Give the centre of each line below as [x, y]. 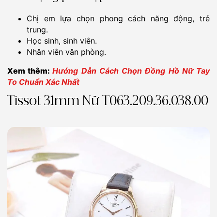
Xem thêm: [30, 71]
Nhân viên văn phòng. [66, 52]
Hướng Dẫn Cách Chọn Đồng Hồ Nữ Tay [131, 71]
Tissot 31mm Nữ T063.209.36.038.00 [108, 102]
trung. [37, 30]
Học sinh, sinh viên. [62, 41]
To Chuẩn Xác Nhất [43, 82]
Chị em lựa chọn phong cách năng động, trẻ [118, 19]
